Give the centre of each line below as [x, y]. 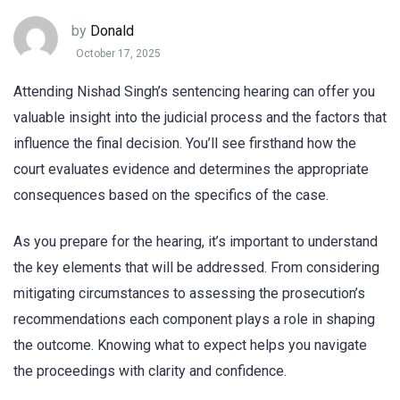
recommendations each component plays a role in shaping [194, 320]
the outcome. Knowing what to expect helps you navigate [190, 346]
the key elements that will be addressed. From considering [196, 268]
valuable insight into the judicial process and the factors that [200, 117]
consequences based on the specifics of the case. [171, 195]
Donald [112, 30]
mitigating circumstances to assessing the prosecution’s [189, 294]
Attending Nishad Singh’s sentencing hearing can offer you [194, 92]
